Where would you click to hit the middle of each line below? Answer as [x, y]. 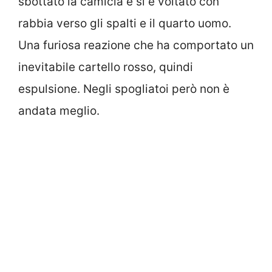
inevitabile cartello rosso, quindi [106, 67]
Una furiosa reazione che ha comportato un [136, 46]
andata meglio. [59, 111]
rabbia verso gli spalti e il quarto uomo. [125, 24]
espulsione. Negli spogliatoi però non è [124, 89]
